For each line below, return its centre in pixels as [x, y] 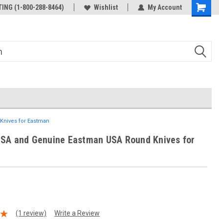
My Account [165, 7]
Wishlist [106, 7]
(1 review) [31, 213]
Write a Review [77, 213]
